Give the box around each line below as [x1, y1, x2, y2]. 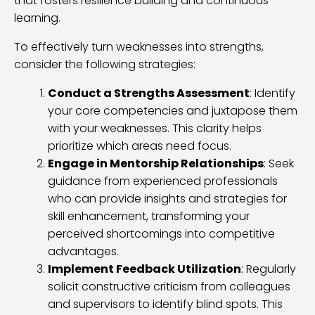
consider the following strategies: [14, 56, 195, 73]
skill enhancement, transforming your [48, 208, 250, 225]
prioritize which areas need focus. [48, 138, 231, 155]
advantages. [48, 243, 119, 260]
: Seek [264, 155, 294, 172]
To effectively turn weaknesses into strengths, [14, 39, 264, 56]
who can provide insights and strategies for [48, 191, 287, 207]
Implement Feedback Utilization [48, 261, 241, 278]
